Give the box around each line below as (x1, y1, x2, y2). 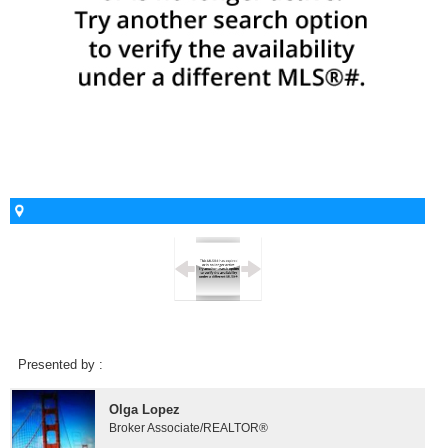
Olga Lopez (109, 402, 181, 417)
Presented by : (17, 356, 103, 372)
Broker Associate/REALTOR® (109, 421, 269, 434)
